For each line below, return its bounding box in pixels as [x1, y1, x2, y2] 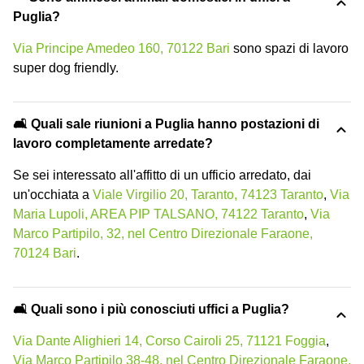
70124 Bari [13, 245, 76, 260]
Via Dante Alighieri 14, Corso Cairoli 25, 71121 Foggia [13, 333, 326, 348]
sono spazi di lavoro [230, 41, 349, 55]
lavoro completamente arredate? [13, 136, 213, 150]
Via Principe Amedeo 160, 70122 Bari [13, 41, 230, 55]
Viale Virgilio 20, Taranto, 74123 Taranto [93, 187, 323, 201]
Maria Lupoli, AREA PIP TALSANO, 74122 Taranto [13, 206, 304, 221]
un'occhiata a [13, 187, 93, 201]
